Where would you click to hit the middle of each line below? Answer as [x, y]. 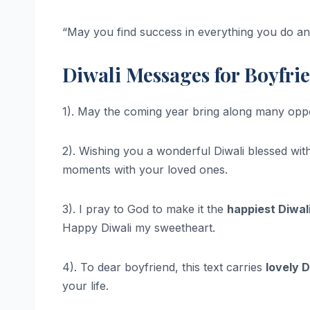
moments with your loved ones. [145, 170]
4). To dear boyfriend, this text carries [164, 267]
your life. [85, 286]
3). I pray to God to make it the [145, 209]
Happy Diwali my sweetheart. [139, 228]
